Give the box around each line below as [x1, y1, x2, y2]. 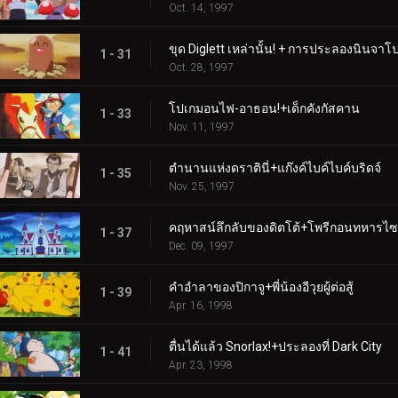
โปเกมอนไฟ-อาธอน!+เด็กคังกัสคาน [169, 100, 360, 115]
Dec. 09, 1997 [169, 239, 234, 252]
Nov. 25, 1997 [169, 179, 235, 193]
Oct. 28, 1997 [169, 60, 234, 74]
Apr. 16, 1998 [169, 298, 233, 312]
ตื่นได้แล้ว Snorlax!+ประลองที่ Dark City [169, 338, 382, 354]
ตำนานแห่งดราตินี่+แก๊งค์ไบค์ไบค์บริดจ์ [169, 160, 381, 175]
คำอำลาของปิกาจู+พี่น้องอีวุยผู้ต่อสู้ [169, 279, 354, 294]
